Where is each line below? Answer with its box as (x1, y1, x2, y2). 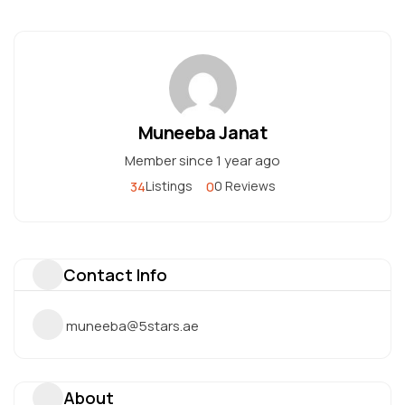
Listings (145, 177, 193, 194)
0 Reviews (213, 177, 276, 194)
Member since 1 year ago (125, 151, 280, 170)
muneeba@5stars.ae (66, 316, 199, 335)
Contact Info (63, 263, 167, 286)
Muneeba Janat (137, 120, 268, 145)
